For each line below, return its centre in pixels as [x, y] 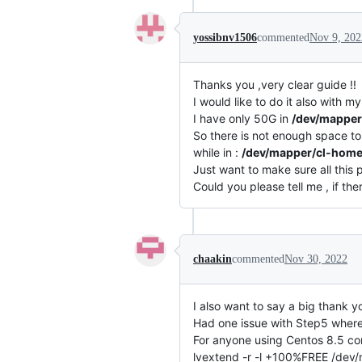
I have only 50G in [242, 119]
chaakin [213, 259]
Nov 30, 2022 [316, 259]
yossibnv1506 [225, 37]
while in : [217, 153]
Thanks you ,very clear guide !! [275, 85]
